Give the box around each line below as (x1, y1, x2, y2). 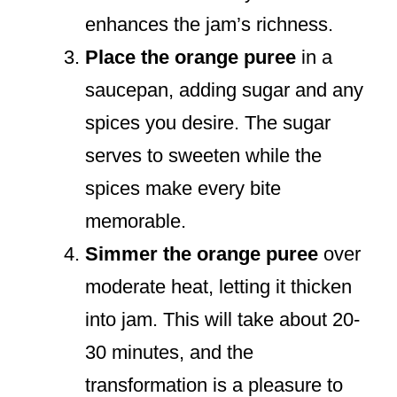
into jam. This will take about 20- (85, 308, 360, 331)
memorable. (85, 210, 186, 233)
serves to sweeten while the (85, 144, 322, 167)
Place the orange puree (85, 46, 296, 69)
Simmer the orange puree (85, 243, 318, 266)
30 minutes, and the (85, 341, 253, 364)
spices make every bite (85, 177, 281, 200)
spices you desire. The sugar (85, 112, 331, 135)
